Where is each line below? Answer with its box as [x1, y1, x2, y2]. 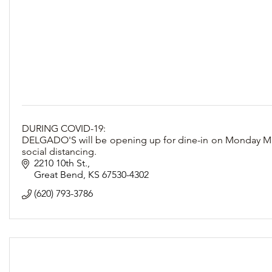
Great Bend [34, 169, 83, 180]
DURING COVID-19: [22, 123, 106, 134]
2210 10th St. [34, 157, 87, 169]
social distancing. [22, 146, 97, 157]
